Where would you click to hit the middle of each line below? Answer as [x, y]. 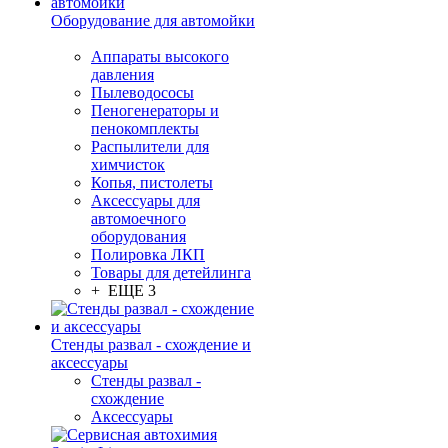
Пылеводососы [142, 92]
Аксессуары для [145, 200]
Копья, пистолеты [152, 182]
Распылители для [150, 146]
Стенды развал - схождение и [151, 344]
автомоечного [138, 218]
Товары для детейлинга [171, 272]
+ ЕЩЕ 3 [123, 290]
